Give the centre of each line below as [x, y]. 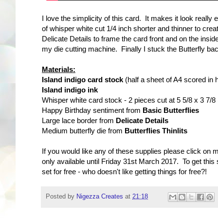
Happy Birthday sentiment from [92, 110]
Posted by [61, 196]
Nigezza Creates [100, 196]
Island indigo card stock [82, 80]
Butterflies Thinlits [156, 131]
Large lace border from [79, 121]
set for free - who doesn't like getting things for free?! [124, 172]
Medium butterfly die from [83, 131]
